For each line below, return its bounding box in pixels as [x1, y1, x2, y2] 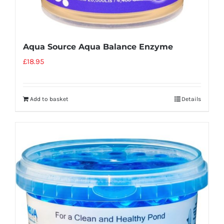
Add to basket [30, 95, 68, 102]
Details [181, 95, 201, 102]
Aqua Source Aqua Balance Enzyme [23, 41, 173, 51]
